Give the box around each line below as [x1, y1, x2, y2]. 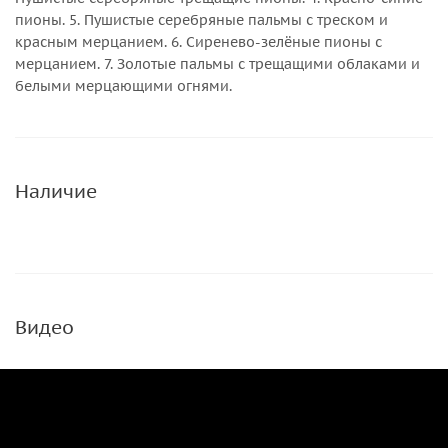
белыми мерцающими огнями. [15, 77, 232, 95]
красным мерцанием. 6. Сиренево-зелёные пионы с [15, 33, 382, 51]
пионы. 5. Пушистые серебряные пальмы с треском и [15, 11, 388, 29]
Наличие [15, 179, 97, 203]
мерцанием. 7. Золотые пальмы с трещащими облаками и [15, 55, 420, 73]
